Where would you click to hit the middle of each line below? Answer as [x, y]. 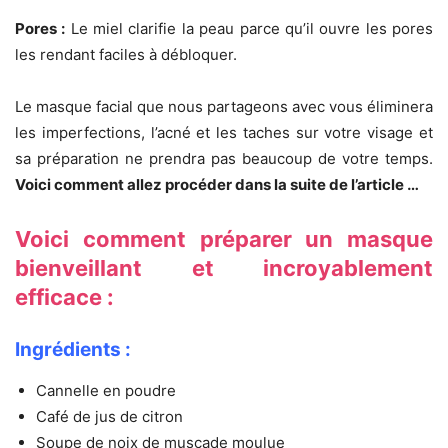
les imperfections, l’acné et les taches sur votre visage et [224, 133]
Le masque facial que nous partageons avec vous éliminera [224, 107]
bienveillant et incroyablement [224, 268]
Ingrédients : [73, 350]
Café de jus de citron [109, 417]
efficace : [64, 297]
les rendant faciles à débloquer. [126, 55]
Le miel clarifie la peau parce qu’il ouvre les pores [249, 29]
